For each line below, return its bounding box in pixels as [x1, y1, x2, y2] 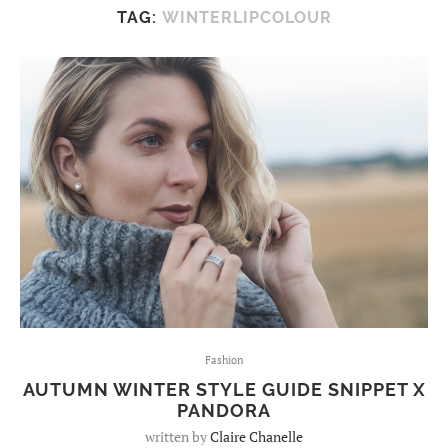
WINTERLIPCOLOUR [161, 7, 332, 27]
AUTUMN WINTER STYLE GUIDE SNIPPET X [22, 379, 426, 401]
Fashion [204, 353, 244, 368]
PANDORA [177, 400, 271, 422]
